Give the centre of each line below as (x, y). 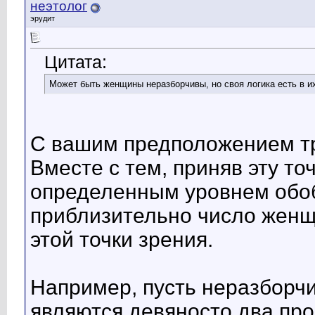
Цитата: (76, 63)
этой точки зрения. (122, 240)
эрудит (43, 18)
